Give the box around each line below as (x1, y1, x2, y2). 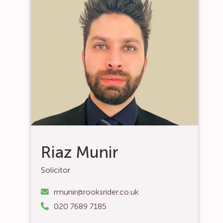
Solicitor (41, 165, 71, 175)
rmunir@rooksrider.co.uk (54, 187, 139, 197)
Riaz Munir (41, 143, 119, 162)
